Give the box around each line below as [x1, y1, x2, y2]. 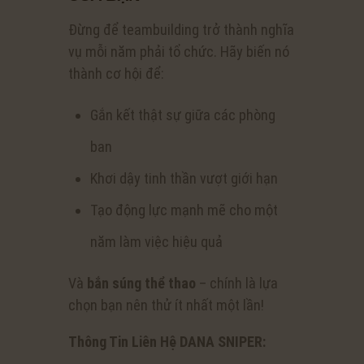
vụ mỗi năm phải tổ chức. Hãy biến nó [68, 43, 289, 61]
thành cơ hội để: [68, 65, 164, 83]
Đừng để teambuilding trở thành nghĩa [68, 21, 294, 39]
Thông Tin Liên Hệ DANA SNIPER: [68, 333, 266, 351]
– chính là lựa [196, 275, 278, 292]
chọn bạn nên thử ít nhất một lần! [68, 297, 264, 314]
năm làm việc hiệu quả [90, 233, 223, 251]
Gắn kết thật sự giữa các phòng [90, 106, 275, 124]
